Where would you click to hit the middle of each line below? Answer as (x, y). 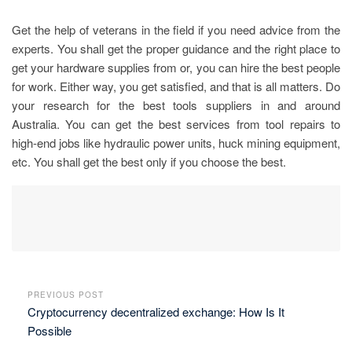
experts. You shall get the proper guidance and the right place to (176, 49)
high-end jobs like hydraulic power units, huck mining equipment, (176, 143)
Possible (49, 331)
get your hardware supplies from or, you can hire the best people (176, 68)
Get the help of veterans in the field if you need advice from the (176, 30)
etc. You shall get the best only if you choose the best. (149, 162)
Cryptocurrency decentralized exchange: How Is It (156, 312)
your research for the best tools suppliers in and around (176, 105)
